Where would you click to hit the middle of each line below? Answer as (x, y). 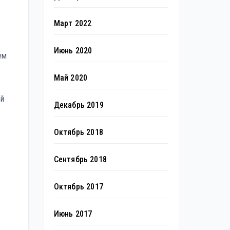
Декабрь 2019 (79, 105)
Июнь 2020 (73, 51)
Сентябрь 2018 (80, 159)
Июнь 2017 (73, 214)
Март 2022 (73, 23)
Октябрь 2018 (78, 132)
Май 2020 (71, 78)
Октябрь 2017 (78, 187)
